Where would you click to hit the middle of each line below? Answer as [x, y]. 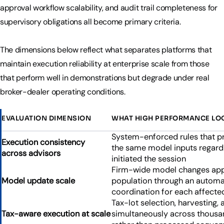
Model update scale [38, 180]
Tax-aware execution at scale [56, 213]
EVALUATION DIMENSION [46, 118]
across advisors [31, 153]
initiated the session [149, 158]
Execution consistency [43, 142]
